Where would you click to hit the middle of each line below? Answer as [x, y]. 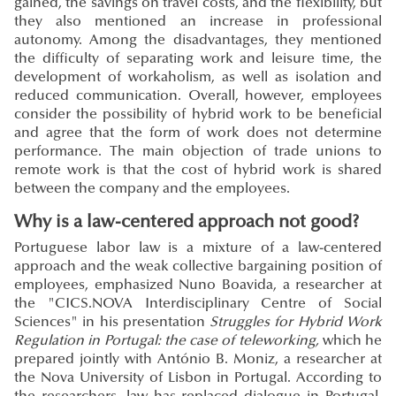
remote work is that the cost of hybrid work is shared [198, 171]
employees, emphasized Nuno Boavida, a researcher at [198, 286]
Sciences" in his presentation [112, 323]
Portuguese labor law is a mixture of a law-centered [198, 249]
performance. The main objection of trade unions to [198, 152]
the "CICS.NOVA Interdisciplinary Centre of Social [198, 305]
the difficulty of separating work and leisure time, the [198, 60]
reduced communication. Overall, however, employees [198, 97]
